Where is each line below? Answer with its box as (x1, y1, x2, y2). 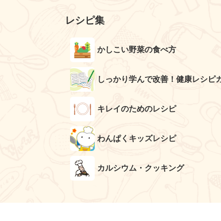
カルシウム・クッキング (97, 164, 184, 172)
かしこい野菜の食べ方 (97, 45, 176, 54)
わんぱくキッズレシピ (97, 134, 176, 143)
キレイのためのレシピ (97, 105, 176, 113)
